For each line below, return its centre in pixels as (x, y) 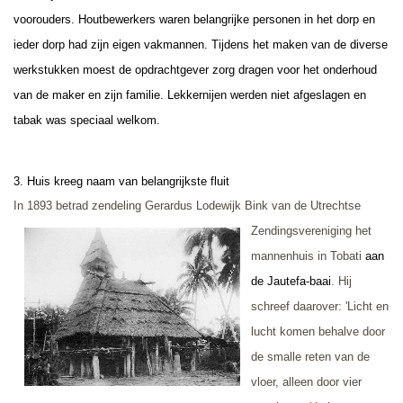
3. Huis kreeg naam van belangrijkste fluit (121, 181)
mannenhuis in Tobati (308, 255)
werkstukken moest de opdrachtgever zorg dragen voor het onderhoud (195, 69)
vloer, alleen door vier (306, 381)
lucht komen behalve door (318, 331)
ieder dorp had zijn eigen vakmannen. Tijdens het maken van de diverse (201, 44)
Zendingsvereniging (303, 230)
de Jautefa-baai (291, 281)
